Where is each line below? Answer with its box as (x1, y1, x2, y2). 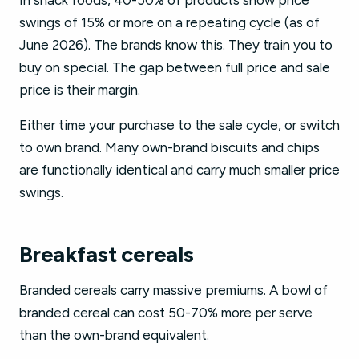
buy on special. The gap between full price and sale (19, 59, 330, 75)
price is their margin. (19, 82, 140, 98)
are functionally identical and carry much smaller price (19, 162, 340, 178)
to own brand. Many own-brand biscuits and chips (19, 139, 320, 155)
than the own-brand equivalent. (19, 327, 209, 343)
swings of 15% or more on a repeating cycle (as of (19, 14, 320, 30)
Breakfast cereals (19, 240, 194, 268)
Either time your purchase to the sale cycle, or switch (19, 117, 340, 133)
